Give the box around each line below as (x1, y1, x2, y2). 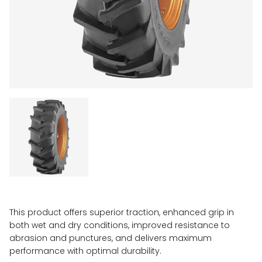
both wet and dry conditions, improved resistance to (9, 219, 230, 231)
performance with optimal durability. (9, 245, 161, 257)
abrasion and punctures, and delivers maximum (9, 232, 212, 244)
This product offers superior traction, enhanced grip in (9, 206, 234, 218)
